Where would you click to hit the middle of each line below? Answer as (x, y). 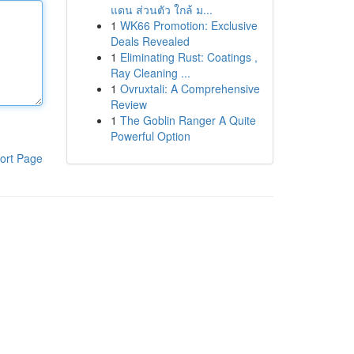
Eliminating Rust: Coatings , (188, 57)
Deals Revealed (150, 41)
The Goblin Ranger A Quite (188, 120)
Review (128, 104)
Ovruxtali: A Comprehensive (190, 88)
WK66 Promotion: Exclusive (188, 25)
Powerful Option (150, 136)
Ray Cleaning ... (150, 73)
